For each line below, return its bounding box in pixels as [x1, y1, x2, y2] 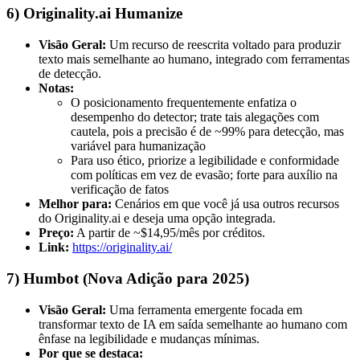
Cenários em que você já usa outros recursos [112, 197, 339, 211]
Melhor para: [39, 197, 112, 211]
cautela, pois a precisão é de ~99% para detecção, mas [71, 125, 344, 139]
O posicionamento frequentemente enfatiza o [71, 96, 297, 110]
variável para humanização [71, 139, 206, 153]
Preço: [39, 226, 74, 240]
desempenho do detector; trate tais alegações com [71, 110, 319, 125]
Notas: [39, 81, 74, 96]
